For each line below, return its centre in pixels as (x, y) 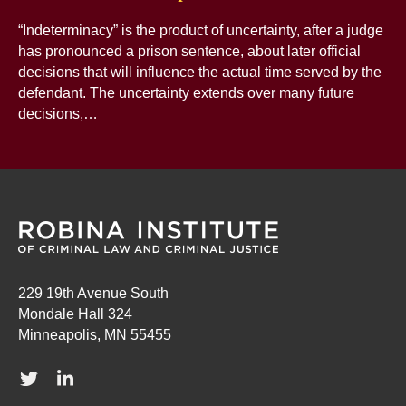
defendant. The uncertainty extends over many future (186, 93)
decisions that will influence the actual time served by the (200, 72)
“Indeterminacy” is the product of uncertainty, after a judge (201, 30)
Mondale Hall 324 (75, 314)
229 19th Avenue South (93, 293)
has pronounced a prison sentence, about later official (189, 51)
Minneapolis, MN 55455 (95, 335)
